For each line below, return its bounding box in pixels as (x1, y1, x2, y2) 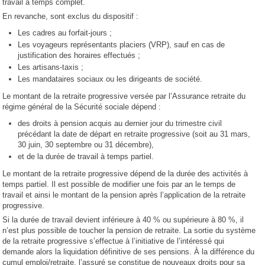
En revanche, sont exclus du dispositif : (2, 12, 139, 21)
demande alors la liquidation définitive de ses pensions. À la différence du (2, 247, 255, 256)
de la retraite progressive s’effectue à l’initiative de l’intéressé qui (2, 237, 225, 245)
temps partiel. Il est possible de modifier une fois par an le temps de (2, 180, 236, 189)
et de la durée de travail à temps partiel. (18, 152, 154, 161)
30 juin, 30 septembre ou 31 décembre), (18, 140, 154, 149)
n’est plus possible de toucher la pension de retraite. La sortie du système (2, 226, 256, 235)
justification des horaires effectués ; (18, 51, 141, 60)
